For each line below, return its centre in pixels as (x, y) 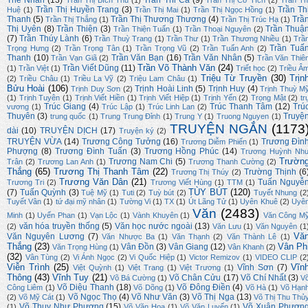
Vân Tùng (42, 257)
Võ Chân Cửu (195, 278)
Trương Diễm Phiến (213, 142)
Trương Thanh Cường (227, 162)
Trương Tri (26, 183)
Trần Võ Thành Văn (176, 68)
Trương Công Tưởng (121, 142)
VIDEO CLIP (276, 257)
